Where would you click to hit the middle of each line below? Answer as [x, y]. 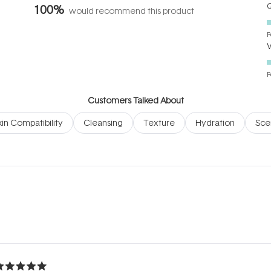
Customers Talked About [135, 100]
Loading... [135, 231]
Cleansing [103, 122]
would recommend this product [132, 11]
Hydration [215, 122]
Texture [159, 122]
